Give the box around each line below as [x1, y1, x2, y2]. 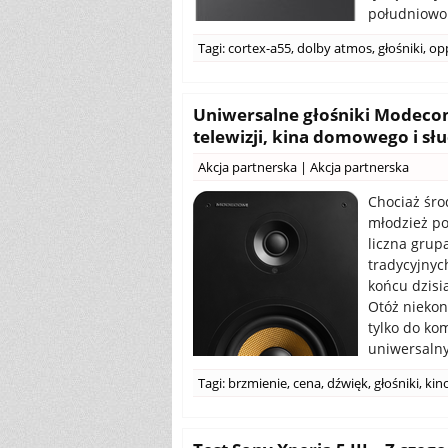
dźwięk [327, 374, 368, 392]
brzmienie [228, 374, 287, 392]
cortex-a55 [228, 39, 291, 57]
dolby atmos [297, 39, 372, 57]
